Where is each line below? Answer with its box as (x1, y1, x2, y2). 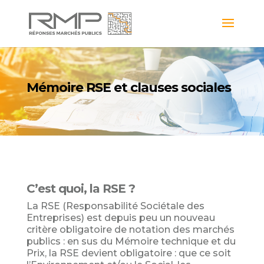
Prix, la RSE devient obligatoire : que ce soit (26, 247, 231, 259)
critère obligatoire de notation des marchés (26, 224, 235, 235)
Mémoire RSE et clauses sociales (26, 80, 231, 95)
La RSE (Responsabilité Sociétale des (26, 200, 204, 212)
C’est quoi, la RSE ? (26, 181, 135, 196)
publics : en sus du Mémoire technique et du (26, 236, 236, 247)
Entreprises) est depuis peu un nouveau (26, 212, 215, 223)
